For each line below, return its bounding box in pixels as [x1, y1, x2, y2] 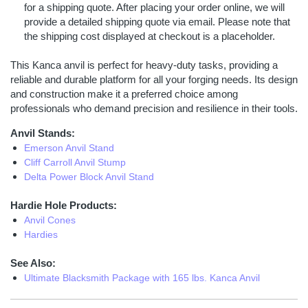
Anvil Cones [24, 214, 76, 225]
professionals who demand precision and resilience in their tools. [10, 102, 298, 114]
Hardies [24, 229, 58, 240]
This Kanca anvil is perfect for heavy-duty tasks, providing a [10, 59, 278, 71]
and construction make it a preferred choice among [10, 88, 238, 100]
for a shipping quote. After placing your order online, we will [24, 1, 285, 13]
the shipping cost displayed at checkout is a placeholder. [24, 30, 275, 42]
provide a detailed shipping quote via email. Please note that [24, 16, 290, 27]
